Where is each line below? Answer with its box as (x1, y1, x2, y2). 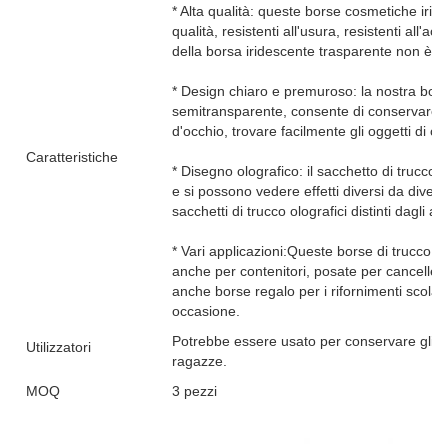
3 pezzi (172, 383, 217, 399)
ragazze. (172, 353, 227, 369)
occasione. (172, 303, 240, 319)
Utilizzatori (26, 339, 91, 355)
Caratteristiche (26, 149, 118, 165)
